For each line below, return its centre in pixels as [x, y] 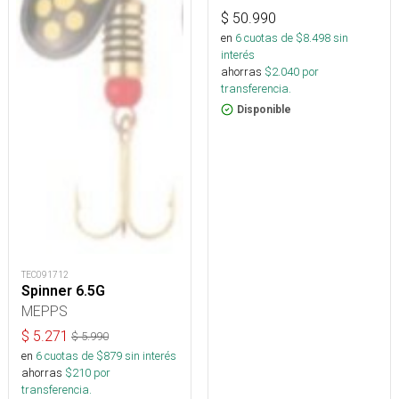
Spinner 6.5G [63, 290]
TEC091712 [45, 274]
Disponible [264, 109]
